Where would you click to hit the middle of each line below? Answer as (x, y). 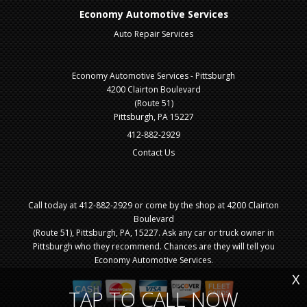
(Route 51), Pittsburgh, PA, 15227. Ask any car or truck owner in (153, 233)
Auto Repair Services (153, 34)
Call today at (53, 206)
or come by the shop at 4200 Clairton (206, 206)
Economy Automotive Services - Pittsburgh (153, 76)
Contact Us (153, 153)
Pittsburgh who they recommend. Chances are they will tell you (153, 247)
